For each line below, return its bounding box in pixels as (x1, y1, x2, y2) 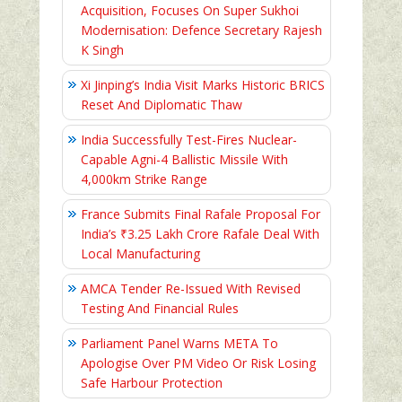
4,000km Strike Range (81, 170, 207, 188)
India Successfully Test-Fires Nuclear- (81, 131, 297, 149)
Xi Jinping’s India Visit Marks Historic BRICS (81, 76, 325, 94)
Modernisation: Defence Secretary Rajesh (81, 22, 322, 39)
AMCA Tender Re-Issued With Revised (81, 280, 301, 298)
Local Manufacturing (81, 245, 200, 263)
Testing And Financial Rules (81, 300, 239, 318)
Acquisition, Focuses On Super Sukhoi (81, 2, 299, 20)
